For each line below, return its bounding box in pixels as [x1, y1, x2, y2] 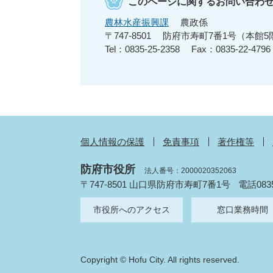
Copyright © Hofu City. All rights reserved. [80, 255, 239, 265]
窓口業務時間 [217, 205, 268, 215]
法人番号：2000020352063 [144, 166, 236, 175]
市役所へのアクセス [93, 205, 170, 215]
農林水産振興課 [105, 17, 169, 28]
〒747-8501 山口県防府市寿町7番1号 [80, 179, 230, 190]
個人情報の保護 [80, 136, 144, 147]
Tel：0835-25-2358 [105, 44, 180, 55]
